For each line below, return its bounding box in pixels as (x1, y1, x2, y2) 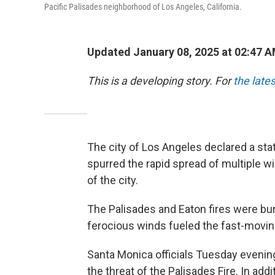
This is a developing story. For (87, 74, 233, 87)
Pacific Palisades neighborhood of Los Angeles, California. (44, 2, 242, 12)
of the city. (87, 174, 138, 187)
